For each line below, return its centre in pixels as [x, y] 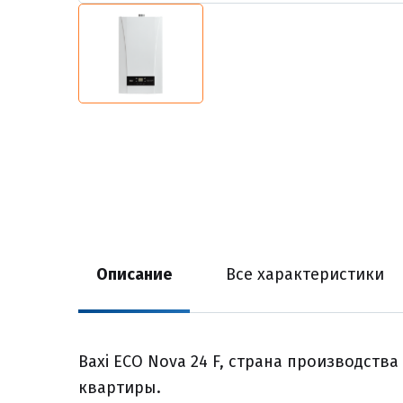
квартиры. [120, 388]
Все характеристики [305, 275]
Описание [134, 275]
